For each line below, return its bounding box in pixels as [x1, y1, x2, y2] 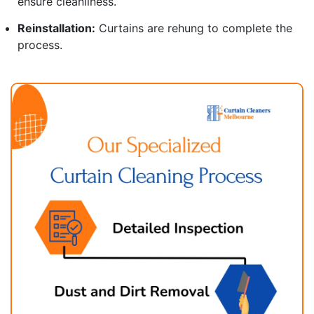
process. [18, 37, 62, 52]
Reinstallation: [18, 20, 95, 35]
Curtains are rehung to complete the [95, 20, 292, 35]
